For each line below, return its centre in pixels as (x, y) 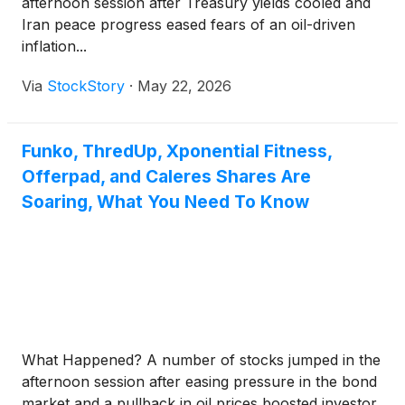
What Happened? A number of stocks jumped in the (201, 360)
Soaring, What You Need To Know (165, 202)
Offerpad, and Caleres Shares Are (166, 176)
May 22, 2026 (184, 86)
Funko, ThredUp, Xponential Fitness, (177, 151)
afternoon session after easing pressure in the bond (199, 381)
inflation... (54, 46)
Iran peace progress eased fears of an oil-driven (188, 24)
